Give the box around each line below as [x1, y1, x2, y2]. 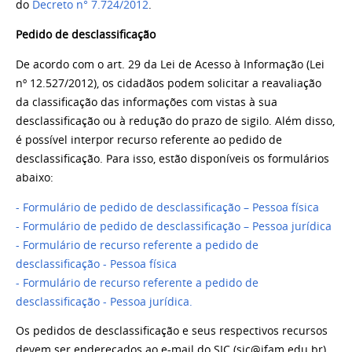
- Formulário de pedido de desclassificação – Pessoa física [16, 200, 319, 214]
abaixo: [16, 170, 53, 185]
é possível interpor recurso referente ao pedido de [16, 132, 282, 147]
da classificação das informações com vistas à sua [16, 94, 277, 109]
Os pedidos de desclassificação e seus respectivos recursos [16, 324, 328, 339]
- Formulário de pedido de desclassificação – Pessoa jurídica [16, 218, 332, 233]
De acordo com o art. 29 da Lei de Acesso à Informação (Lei [16, 57, 324, 71]
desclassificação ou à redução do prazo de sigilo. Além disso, [16, 113, 335, 128]
